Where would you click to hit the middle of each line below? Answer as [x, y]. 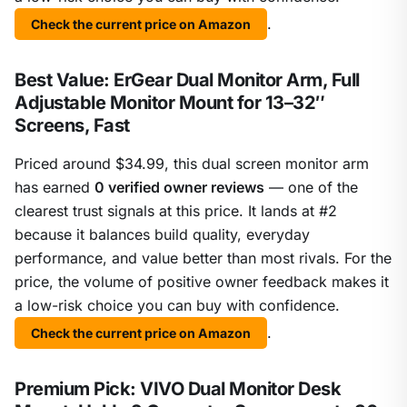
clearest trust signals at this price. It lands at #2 [176, 211]
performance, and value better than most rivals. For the [203, 258]
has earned [55, 188]
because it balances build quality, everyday [162, 235]
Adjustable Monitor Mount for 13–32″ [170, 103]
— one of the [311, 188]
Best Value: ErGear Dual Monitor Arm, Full [187, 80]
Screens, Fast [72, 126]
